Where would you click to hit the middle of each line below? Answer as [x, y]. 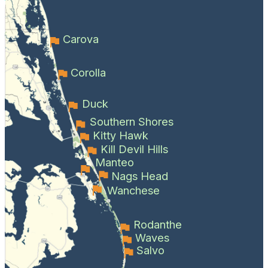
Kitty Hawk [120, 135]
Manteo [115, 162]
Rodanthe [157, 224]
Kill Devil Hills [135, 149]
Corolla [89, 72]
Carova [80, 39]
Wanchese [134, 190]
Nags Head [140, 176]
